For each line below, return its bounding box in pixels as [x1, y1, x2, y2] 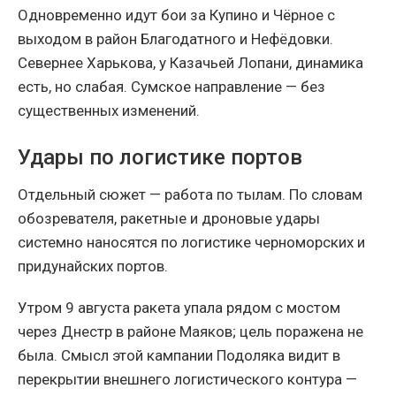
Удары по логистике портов [18, 144, 302, 170]
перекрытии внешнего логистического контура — [18, 369, 357, 388]
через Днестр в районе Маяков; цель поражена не [18, 322, 363, 340]
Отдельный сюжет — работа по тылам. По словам [18, 185, 362, 203]
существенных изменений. [18, 101, 200, 119]
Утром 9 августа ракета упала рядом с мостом [18, 298, 340, 316]
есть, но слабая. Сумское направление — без [18, 77, 325, 95]
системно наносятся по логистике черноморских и [18, 232, 365, 251]
